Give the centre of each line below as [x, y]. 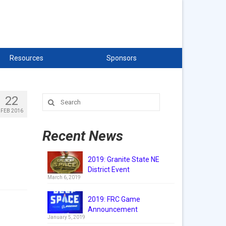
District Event [108, 169]
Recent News [82, 136]
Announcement [112, 209]
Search [53, 98]
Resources [26, 58]
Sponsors [121, 58]
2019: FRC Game [114, 199]
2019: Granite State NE [123, 159]
